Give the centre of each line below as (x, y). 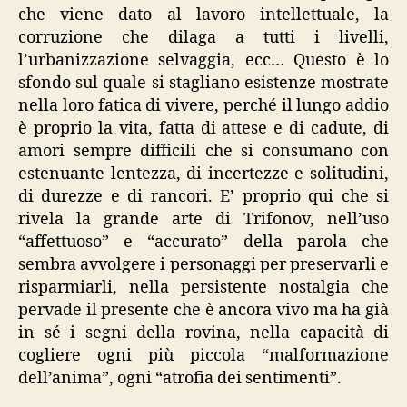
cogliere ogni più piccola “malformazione (203, 356)
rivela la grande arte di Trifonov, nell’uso (203, 219)
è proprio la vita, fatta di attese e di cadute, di (203, 129)
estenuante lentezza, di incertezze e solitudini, (203, 174)
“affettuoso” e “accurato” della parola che (203, 242)
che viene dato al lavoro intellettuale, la (203, 15)
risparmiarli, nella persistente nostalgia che (203, 288)
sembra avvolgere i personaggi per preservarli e (203, 265)
